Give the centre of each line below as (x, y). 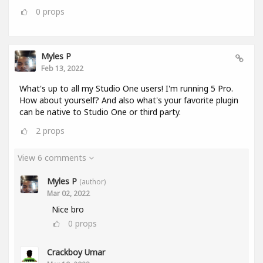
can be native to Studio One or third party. (100, 112)
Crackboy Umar (76, 252)
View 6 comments (53, 158)
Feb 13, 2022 (62, 68)
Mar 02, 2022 (68, 193)
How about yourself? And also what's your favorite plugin (129, 100)
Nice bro (68, 210)
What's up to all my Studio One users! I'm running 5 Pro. (126, 89)
